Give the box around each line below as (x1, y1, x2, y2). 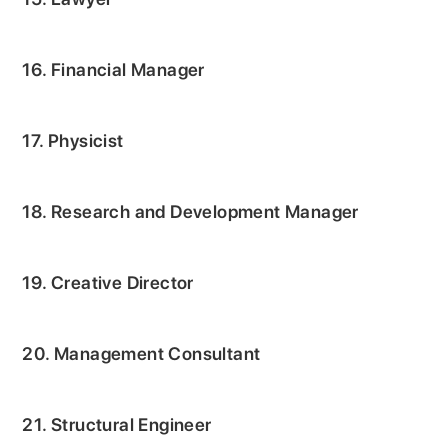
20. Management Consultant (22, 342, 261, 364)
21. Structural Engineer (22, 413, 212, 435)
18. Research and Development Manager (22, 200, 359, 222)
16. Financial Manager (22, 58, 205, 80)
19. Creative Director (22, 271, 194, 293)
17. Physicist (22, 129, 124, 151)
